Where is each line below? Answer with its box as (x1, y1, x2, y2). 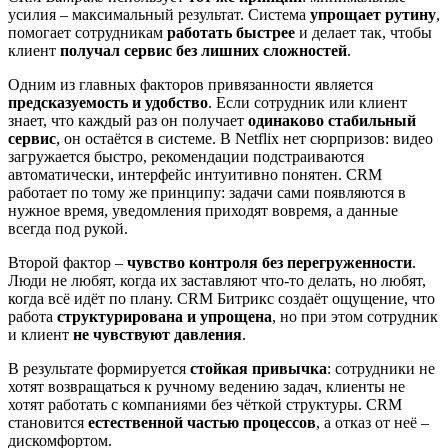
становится (8, 414, 88, 432)
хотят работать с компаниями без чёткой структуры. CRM (8, 396, 402, 414)
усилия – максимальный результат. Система (8, 6, 310, 24)
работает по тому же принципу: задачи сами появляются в (8, 184, 406, 202)
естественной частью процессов (88, 414, 316, 432)
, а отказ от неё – (316, 414, 429, 432)
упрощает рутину (310, 6, 436, 24)
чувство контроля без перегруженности (127, 254, 412, 272)
